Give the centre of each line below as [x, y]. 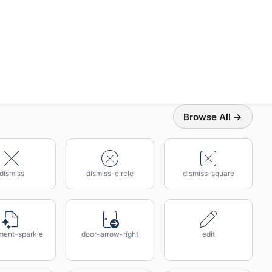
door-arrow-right [110, 234]
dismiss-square [208, 173]
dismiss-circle [110, 173]
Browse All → [213, 117]
